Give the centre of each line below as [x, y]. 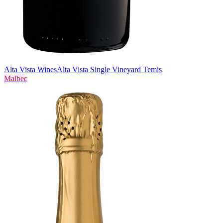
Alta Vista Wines [30, 69]
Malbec [16, 78]
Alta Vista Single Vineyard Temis [109, 69]
